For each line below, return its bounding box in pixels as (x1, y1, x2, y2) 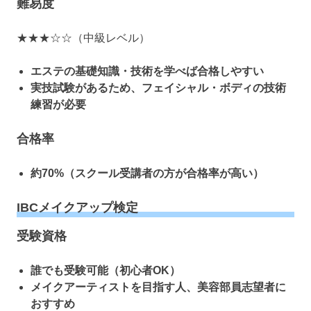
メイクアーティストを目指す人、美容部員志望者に (31, 280, 286, 293)
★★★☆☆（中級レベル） (17, 32, 150, 44)
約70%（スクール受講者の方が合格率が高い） (31, 167, 264, 180)
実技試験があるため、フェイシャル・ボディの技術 (31, 82, 286, 94)
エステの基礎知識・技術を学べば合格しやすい (31, 65, 264, 78)
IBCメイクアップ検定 (17, 201, 138, 215)
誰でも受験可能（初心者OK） (31, 264, 180, 276)
